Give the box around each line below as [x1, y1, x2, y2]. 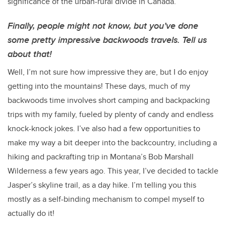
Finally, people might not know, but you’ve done [8, 19, 198, 32]
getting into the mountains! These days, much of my [8, 80, 190, 92]
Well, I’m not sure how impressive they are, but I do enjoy [8, 66, 208, 78]
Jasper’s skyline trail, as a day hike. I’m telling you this [8, 179, 196, 191]
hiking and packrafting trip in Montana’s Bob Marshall [8, 150, 194, 162]
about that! [8, 47, 51, 61]
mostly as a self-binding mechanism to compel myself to [8, 193, 204, 205]
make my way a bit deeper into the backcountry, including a [8, 136, 217, 148]
